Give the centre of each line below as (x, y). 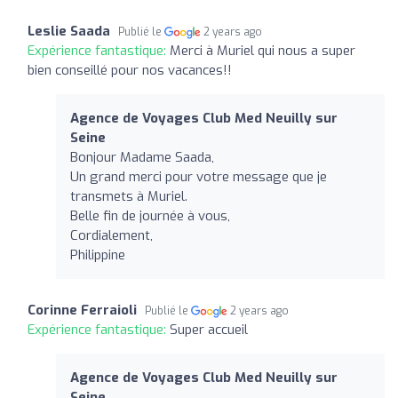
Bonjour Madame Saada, (142, 157)
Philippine (98, 255)
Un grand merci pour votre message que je (199, 176)
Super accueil (209, 329)
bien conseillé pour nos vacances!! (130, 70)
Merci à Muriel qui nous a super (263, 50)
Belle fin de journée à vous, (150, 215)
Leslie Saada (69, 31)
